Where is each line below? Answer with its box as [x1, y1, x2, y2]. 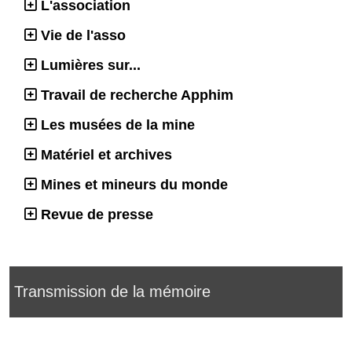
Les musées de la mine [41, 116, 195, 133]
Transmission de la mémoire [14, 282, 211, 300]
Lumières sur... [41, 57, 141, 73]
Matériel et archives [41, 146, 172, 163]
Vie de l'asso [41, 27, 126, 43]
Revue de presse [41, 206, 153, 222]
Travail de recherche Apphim [41, 86, 233, 103]
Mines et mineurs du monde [41, 176, 228, 192]
